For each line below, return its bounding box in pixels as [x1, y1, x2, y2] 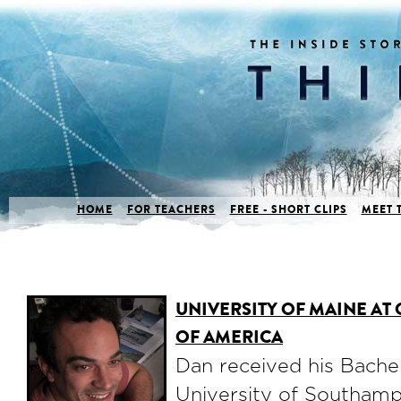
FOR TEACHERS [126, 202, 216, 217]
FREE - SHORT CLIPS [229, 202, 347, 217]
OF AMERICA [175, 326, 283, 348]
